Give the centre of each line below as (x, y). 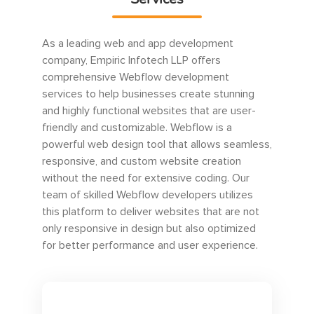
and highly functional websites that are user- (149, 111)
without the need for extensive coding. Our (146, 178)
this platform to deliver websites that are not (151, 212)
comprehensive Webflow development (136, 77)
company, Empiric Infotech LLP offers (131, 61)
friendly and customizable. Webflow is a (137, 128)
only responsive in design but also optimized (149, 229)
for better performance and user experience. (150, 246)
